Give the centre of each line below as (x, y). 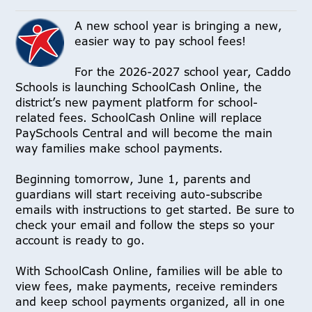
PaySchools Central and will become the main (144, 133)
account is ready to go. (80, 241)
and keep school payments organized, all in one (150, 302)
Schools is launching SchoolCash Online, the (139, 87)
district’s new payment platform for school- (137, 103)
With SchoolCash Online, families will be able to (149, 271)
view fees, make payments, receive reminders (147, 287)
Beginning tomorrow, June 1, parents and (133, 179)
